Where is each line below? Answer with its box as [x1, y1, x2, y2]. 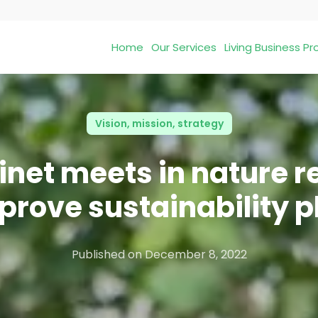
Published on [71, 246, 145, 263]
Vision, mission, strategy [94, 116, 224, 131]
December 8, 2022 [144, 246, 247, 263]
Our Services [150, 39, 216, 55]
